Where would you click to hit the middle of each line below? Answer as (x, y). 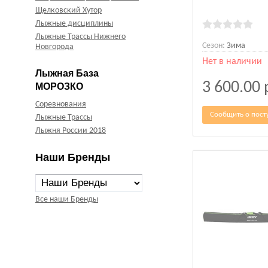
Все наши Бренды (67, 200)
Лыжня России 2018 (71, 131)
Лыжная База (67, 74)
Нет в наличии (232, 61)
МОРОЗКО (59, 87)
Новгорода (54, 47)
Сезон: (214, 45)
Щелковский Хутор (68, 11)
